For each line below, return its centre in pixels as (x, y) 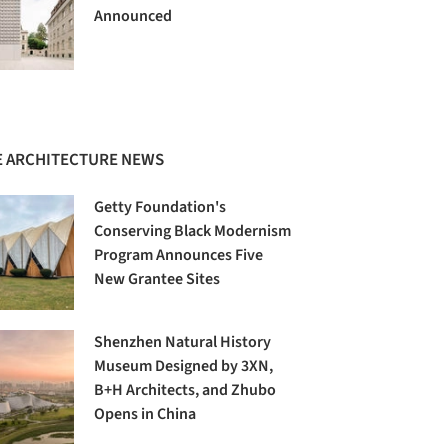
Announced (133, 16)
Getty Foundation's (160, 207)
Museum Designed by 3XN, (184, 365)
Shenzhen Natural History (183, 341)
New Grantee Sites (157, 279)
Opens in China (145, 413)
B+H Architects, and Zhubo (185, 389)
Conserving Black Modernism (193, 231)
